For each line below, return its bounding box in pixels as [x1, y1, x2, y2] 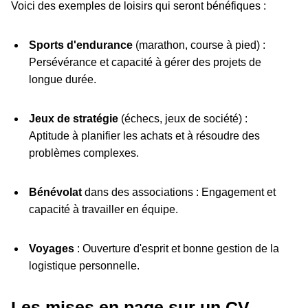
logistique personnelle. [28, 260, 140, 272]
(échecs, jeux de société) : [118, 113, 247, 125]
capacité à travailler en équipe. [28, 203, 178, 216]
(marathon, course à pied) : [132, 39, 265, 52]
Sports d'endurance [28, 39, 133, 52]
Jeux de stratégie [28, 113, 118, 125]
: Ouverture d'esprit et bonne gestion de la [74, 243, 279, 255]
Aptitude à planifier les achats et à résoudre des [28, 130, 260, 142]
